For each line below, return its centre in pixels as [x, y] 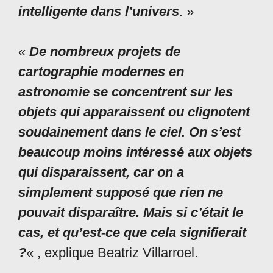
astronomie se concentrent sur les [126, 92]
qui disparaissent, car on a [101, 172]
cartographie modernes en [101, 72]
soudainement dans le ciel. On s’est [129, 132]
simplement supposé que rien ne [121, 193]
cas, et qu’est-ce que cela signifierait [132, 233]
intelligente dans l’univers [99, 12]
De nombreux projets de [105, 52]
